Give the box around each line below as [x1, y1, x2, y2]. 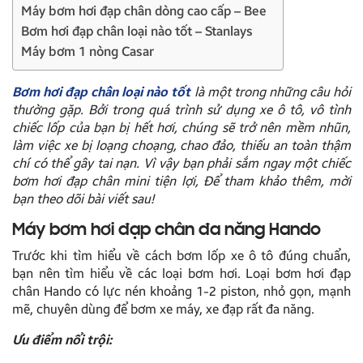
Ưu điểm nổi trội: [12, 331, 112, 348]
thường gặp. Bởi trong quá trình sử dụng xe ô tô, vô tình [12, 101, 351, 117]
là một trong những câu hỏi [190, 83, 351, 100]
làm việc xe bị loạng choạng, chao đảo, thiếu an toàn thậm [12, 137, 351, 153]
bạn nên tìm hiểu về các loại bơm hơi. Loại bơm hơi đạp [12, 265, 351, 281]
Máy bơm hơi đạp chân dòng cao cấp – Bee [21, 2, 267, 19]
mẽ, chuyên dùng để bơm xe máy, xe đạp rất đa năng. [12, 301, 314, 317]
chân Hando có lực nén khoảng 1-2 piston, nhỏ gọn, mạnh [12, 283, 351, 299]
